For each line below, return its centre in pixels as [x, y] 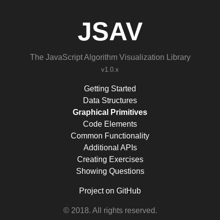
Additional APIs [110, 148]
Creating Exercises [110, 159]
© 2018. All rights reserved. [110, 210]
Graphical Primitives [110, 112]
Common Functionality [110, 136]
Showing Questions [110, 171]
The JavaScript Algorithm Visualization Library [110, 57]
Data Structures [110, 100]
